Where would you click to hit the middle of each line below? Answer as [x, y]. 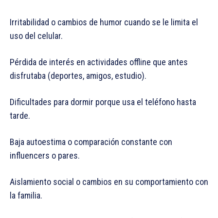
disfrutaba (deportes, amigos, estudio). [78, 76]
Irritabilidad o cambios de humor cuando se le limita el [104, 22]
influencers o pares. [45, 156]
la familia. [26, 196]
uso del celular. [36, 36]
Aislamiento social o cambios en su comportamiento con [109, 182]
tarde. [20, 116]
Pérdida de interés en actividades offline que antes [99, 62]
